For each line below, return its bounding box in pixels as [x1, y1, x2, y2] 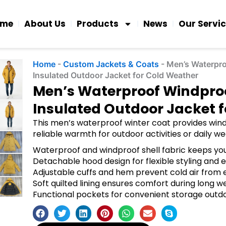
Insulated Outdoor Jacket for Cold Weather [32, 70, 198, 81]
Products [77, 18, 119, 30]
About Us [24, 18, 66, 30]
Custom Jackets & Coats [63, 59, 159, 70]
